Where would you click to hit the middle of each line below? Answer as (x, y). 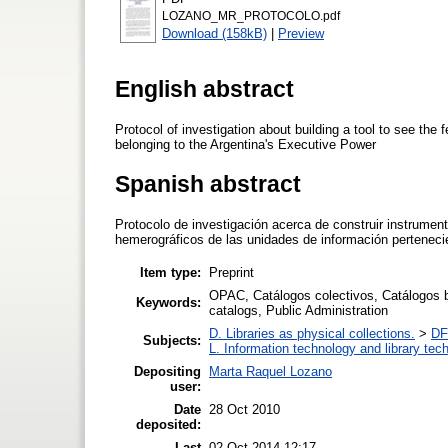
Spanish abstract (208, 183)
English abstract (204, 88)
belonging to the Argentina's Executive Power (245, 144)
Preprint (231, 272)
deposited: (168, 424)
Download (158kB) (214, 33)
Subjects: (172, 340)
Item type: (170, 272)
